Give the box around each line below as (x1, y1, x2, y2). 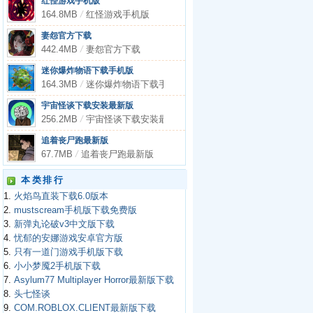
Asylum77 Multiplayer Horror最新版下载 (14, 275, 174, 285)
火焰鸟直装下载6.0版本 (14, 191, 108, 201)
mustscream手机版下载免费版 (14, 205, 137, 215)
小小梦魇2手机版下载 (14, 261, 101, 271)
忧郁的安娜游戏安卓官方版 (14, 233, 123, 243)
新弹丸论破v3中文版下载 (14, 219, 115, 229)
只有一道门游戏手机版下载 (14, 247, 123, 257)
